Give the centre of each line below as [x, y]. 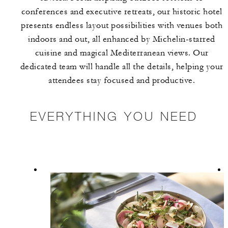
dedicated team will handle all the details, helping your [122, 67]
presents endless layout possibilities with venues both [122, 25]
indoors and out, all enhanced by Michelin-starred [122, 39]
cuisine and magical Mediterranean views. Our [122, 53]
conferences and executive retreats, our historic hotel [122, 12]
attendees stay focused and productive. [122, 80]
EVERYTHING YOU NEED [114, 116]
